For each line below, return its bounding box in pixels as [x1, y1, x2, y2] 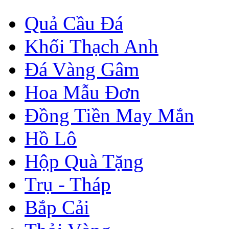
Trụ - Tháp [25, 173, 111, 195]
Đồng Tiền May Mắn [25, 104, 194, 126]
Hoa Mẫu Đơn [25, 81, 140, 103]
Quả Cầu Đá [25, 12, 123, 34]
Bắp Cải [25, 196, 89, 218]
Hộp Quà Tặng [25, 150, 144, 172]
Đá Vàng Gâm [25, 58, 139, 80]
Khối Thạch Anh [25, 35, 158, 57]
